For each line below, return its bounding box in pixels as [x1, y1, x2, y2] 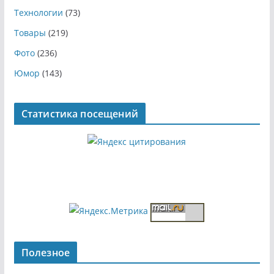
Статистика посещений [21, 107, 138, 121]
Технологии [13, 7, 63, 19]
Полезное [21, 246, 70, 260]
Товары [13, 27, 46, 39]
